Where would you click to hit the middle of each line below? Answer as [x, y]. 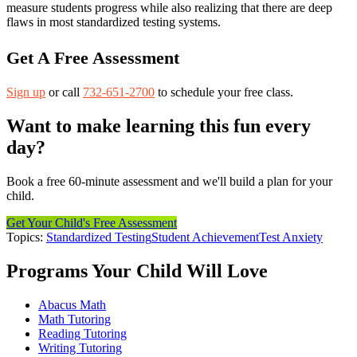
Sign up [26, 92]
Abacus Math [72, 304]
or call [64, 92]
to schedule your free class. [224, 92]
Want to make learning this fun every [159, 126]
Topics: [25, 237]
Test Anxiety [291, 237]
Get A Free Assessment [93, 58]
